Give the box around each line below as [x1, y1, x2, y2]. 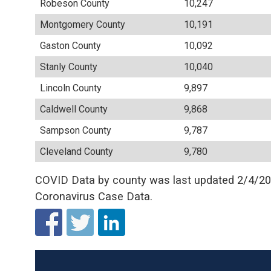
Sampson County [40, 125, 112, 137]
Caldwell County [40, 103, 108, 116]
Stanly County [40, 61, 98, 73]
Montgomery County [40, 19, 126, 31]
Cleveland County [40, 146, 114, 158]
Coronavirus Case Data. [35, 190, 152, 203]
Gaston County [40, 40, 102, 52]
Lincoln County [40, 82, 102, 94]
